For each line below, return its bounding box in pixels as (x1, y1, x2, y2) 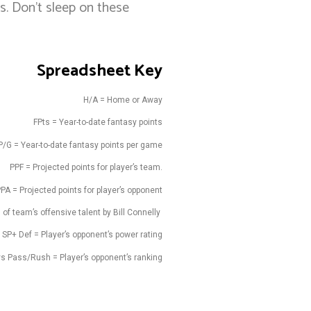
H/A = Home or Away (83, 95, 162, 106)
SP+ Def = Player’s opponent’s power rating (1, 230, 162, 240)
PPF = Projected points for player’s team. (9, 162, 162, 173)
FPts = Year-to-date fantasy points (33, 117, 162, 128)
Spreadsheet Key (36, 58, 162, 85)
